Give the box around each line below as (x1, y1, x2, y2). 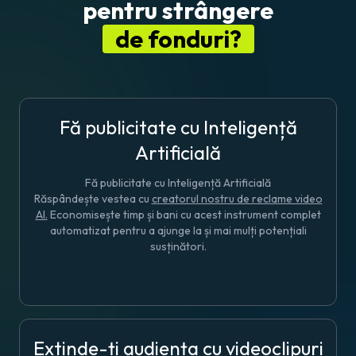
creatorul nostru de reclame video (151, 191, 323, 206)
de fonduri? (114, 23, 242, 54)
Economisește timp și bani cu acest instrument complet (47, 207, 321, 222)
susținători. (149, 238, 207, 253)
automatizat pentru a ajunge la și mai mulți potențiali (49, 222, 307, 238)
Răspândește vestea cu (33, 191, 152, 206)
